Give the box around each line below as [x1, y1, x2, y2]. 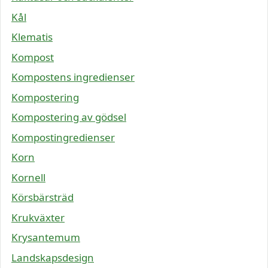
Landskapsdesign [11, 250, 94, 264]
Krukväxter [11, 210, 65, 224]
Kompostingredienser [11, 130, 115, 144]
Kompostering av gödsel [11, 110, 126, 124]
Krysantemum [11, 230, 80, 245]
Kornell [11, 170, 45, 184]
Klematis [11, 30, 53, 44]
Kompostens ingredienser [11, 70, 135, 84]
